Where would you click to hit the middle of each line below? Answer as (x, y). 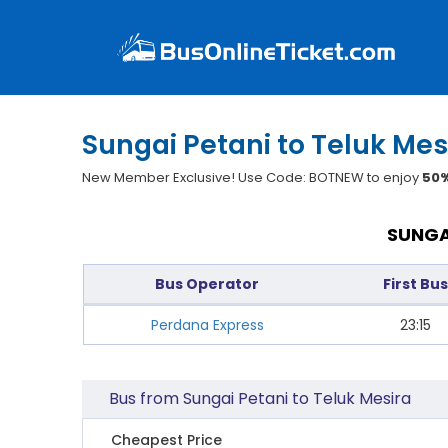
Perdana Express (207, 325)
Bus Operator (207, 284)
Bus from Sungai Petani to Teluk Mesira (260, 398)
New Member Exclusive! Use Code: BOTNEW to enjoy (252, 177)
